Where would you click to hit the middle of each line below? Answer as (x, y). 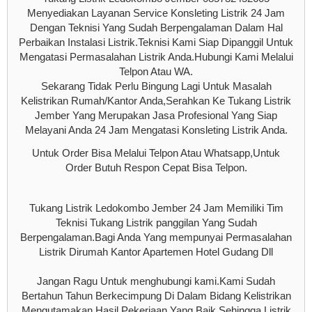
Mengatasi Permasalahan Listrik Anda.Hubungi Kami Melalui (156, 56)
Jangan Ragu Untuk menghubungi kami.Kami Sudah (156, 281)
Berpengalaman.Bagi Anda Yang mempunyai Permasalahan (156, 237)
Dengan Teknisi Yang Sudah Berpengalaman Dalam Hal (156, 27)
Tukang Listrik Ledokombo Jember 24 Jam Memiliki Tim (156, 208)
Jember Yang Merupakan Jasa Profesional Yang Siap (156, 115)
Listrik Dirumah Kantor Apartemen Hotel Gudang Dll (156, 251)
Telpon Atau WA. (156, 71)
